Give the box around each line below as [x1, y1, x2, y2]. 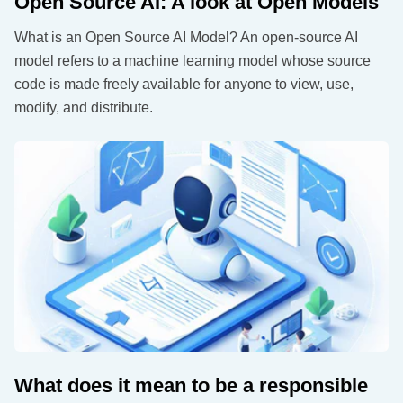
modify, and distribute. [14, 100, 153, 116]
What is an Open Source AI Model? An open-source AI [14, 30, 358, 46]
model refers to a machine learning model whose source [14, 53, 371, 69]
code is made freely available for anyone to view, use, [14, 76, 354, 93]
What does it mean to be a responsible [14, 374, 368, 398]
